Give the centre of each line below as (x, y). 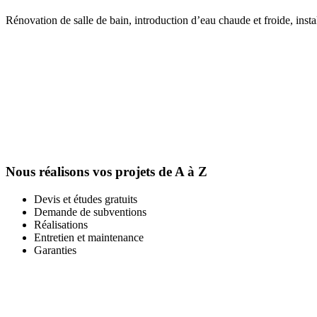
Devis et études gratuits (86, 200)
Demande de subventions (90, 212)
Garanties (55, 250)
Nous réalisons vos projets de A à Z (106, 172)
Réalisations (61, 225)
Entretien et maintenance (89, 238)
